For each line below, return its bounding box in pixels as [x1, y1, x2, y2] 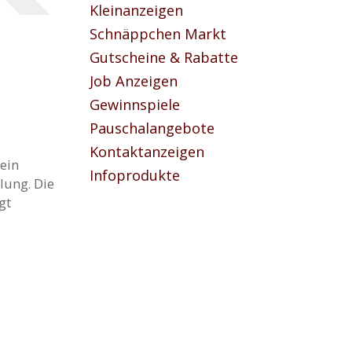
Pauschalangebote [89, 119, 214, 137]
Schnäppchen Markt [89, 24, 226, 43]
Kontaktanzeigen [89, 142, 204, 161]
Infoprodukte [89, 166, 180, 185]
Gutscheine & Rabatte [89, 48, 238, 67]
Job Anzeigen [89, 71, 178, 90]
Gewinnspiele [89, 95, 180, 114]
